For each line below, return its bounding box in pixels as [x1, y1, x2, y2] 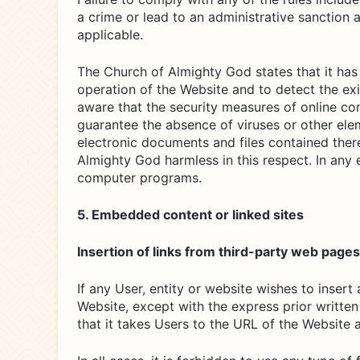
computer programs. [77, 170, 202, 186]
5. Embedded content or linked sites [77, 207, 304, 223]
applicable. [77, 27, 143, 43]
